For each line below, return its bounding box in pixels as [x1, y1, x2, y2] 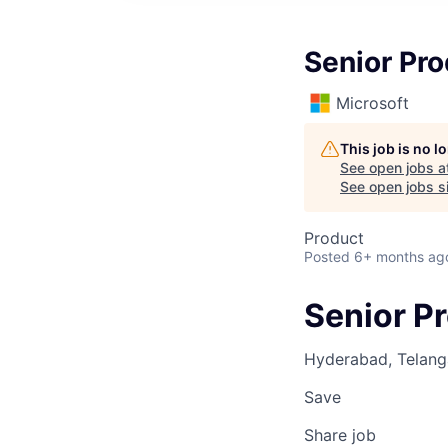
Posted [304, 248, 350, 265]
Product [304, 228, 364, 248]
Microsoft [336, 93, 409, 113]
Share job [304, 425, 376, 446]
